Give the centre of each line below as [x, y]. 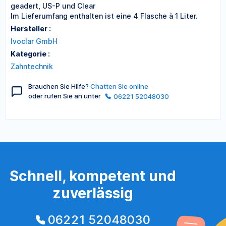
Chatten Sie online [119, 86]
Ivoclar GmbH [34, 41]
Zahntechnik [32, 66]
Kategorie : [30, 54]
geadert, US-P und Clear [53, 6]
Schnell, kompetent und [93, 176]
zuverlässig [93, 193]
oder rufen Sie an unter [65, 96]
